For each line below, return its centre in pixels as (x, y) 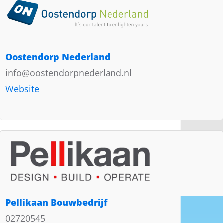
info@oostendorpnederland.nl (69, 72)
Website (22, 88)
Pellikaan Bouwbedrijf (56, 202)
